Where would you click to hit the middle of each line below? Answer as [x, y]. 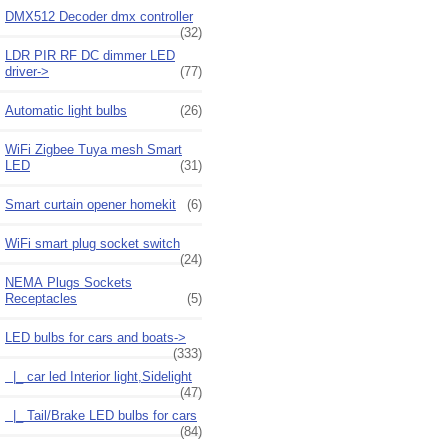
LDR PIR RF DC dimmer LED [90, 55]
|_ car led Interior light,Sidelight [98, 376]
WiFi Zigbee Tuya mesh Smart [93, 149]
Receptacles [41, 298]
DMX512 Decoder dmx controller [99, 16]
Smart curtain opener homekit [90, 204]
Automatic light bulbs [66, 110]
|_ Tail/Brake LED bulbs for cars [101, 415]
